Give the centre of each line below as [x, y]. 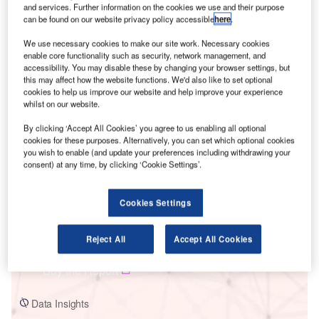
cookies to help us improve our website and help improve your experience [153, 91]
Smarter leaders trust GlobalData [112, 87]
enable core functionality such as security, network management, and [145, 55]
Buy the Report [80, 270]
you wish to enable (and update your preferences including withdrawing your [157, 152]
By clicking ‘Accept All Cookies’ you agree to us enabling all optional [145, 128]
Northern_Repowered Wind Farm [86, 237]
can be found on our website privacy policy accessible [119, 19]
